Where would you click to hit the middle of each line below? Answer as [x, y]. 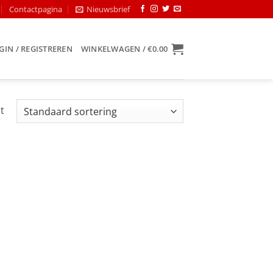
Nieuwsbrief [108, 9]
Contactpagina [35, 9]
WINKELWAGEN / [114, 49]
